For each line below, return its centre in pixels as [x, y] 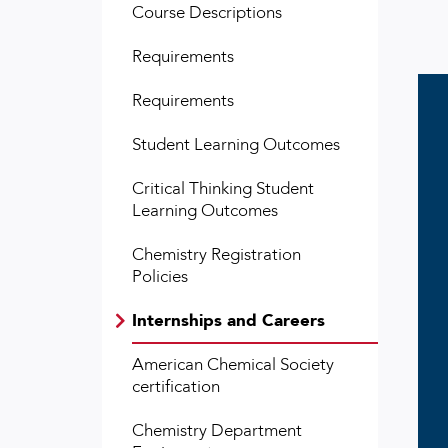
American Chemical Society [233, 364]
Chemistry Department [217, 430]
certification [176, 386]
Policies [160, 276]
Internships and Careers [228, 320]
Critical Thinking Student [223, 188]
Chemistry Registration [216, 254]
